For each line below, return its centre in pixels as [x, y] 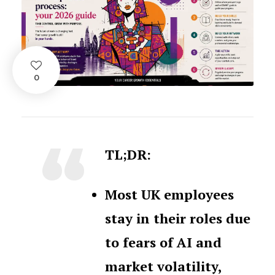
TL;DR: [128, 154]
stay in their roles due [178, 218]
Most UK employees [169, 194]
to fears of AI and [163, 242]
